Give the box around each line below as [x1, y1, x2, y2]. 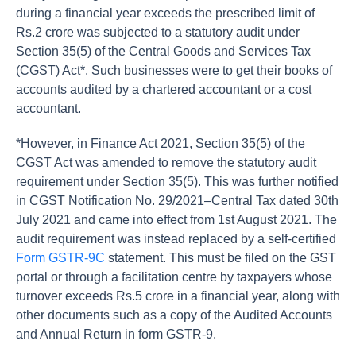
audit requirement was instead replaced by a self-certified [16, 232, 336, 246]
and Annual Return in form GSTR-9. [16, 327, 216, 341]
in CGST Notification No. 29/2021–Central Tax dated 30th [16, 194, 339, 207]
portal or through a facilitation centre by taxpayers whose [16, 270, 332, 284]
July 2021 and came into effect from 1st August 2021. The [16, 213, 337, 226]
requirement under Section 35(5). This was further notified [16, 175, 339, 188]
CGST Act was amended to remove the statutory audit [16, 156, 316, 169]
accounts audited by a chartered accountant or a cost [16, 83, 311, 96]
